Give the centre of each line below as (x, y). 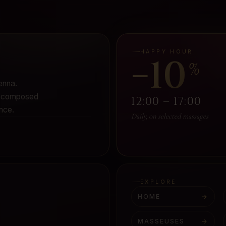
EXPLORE (158, 182)
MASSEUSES (161, 221)
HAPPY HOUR (166, 51)
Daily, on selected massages (169, 116)
